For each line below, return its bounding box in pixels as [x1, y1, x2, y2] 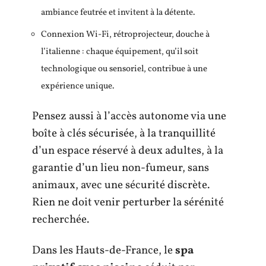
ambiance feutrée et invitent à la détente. [41, 7, 195, 19]
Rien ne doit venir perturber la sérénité [32, 195, 224, 210]
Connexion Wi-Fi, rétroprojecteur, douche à [41, 28, 210, 41]
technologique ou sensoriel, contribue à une [41, 62, 207, 75]
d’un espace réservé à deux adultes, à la [32, 143, 223, 159]
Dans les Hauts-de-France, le [32, 242, 175, 258]
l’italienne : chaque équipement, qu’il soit [41, 45, 198, 58]
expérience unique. [41, 80, 115, 93]
